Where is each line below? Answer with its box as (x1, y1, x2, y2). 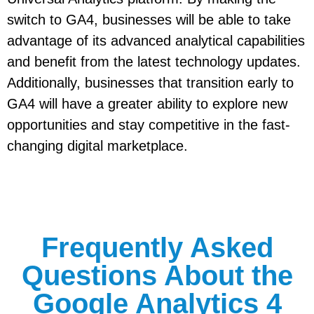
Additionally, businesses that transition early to (7, 75, 294, 91)
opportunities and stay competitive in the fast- (7, 117, 290, 133)
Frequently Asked (41, 231, 273, 263)
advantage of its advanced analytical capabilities (7, 33, 305, 49)
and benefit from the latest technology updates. (7, 54, 301, 70)
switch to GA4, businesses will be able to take (7, 12, 291, 28)
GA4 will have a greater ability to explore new (7, 96, 287, 112)
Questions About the (21, 259, 293, 291)
